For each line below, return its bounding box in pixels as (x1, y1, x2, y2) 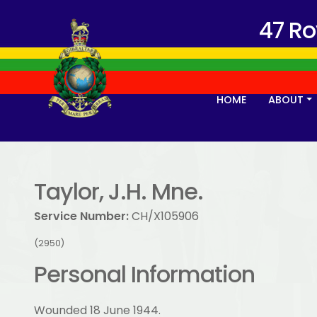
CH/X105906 (129, 208, 199, 224)
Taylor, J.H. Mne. (34, 175, 203, 207)
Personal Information (34, 258, 255, 290)
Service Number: (34, 208, 129, 224)
